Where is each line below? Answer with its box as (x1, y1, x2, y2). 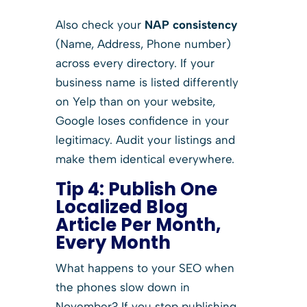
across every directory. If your (55, 56, 214, 70)
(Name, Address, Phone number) (55, 36, 231, 51)
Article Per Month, (55, 212, 221, 237)
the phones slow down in (55, 280, 190, 294)
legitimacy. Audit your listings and (55, 132, 235, 147)
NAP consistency (144, 17, 237, 32)
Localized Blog (55, 194, 188, 219)
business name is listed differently (55, 75, 238, 89)
